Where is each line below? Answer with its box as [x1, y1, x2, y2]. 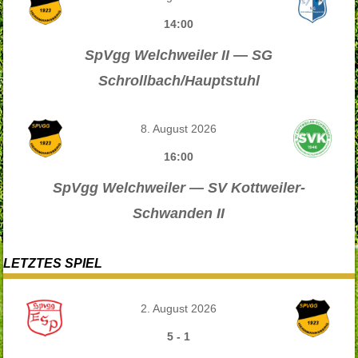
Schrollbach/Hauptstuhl [97, 72, 260, 89]
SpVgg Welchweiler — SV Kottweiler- [52, 179, 305, 196]
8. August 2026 [141, 121, 217, 135]
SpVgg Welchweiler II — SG [85, 46, 273, 63]
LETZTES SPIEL [3, 256, 103, 270]
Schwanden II [133, 205, 225, 221]
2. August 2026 [141, 302, 217, 316]
